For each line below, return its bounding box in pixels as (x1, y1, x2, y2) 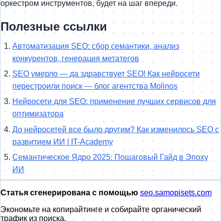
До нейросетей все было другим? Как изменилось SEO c (12, 125, 219, 134)
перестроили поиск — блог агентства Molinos (12, 81, 178, 90)
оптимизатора (12, 110, 64, 118)
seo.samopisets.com (140, 188, 212, 197)
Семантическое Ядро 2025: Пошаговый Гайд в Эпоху (12, 153, 208, 162)
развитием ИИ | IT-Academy (12, 137, 113, 146)
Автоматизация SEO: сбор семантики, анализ (12, 41, 179, 50)
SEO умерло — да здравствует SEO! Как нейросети (12, 69, 200, 78)
